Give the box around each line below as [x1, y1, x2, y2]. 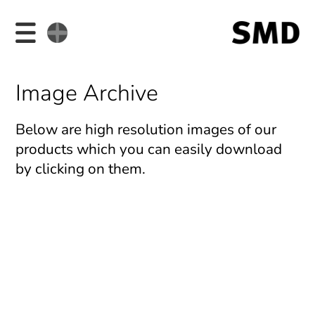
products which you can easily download [15, 139, 283, 160]
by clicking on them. [15, 159, 146, 179]
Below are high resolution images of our [15, 120, 277, 140]
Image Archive [15, 78, 159, 109]
